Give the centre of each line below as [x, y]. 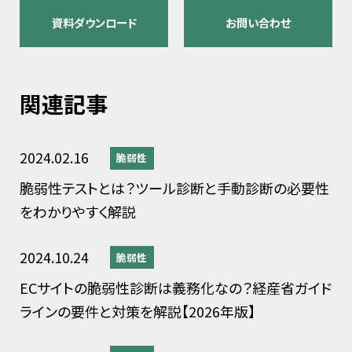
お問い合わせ [258, 23]
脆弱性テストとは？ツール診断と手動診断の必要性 [174, 188]
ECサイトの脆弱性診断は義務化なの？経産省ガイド [176, 287]
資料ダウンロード [94, 23]
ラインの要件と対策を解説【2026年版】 [137, 311]
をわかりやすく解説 [79, 212]
